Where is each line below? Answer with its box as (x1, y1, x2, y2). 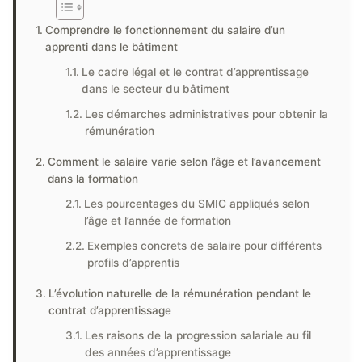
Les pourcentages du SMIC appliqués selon (84, 197, 310, 210)
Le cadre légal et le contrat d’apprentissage (82, 65, 309, 78)
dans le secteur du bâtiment (82, 82, 230, 95)
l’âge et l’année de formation (84, 214, 232, 227)
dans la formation (47, 172, 138, 185)
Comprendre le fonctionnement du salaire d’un (44, 23, 285, 36)
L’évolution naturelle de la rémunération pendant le (48, 287, 311, 300)
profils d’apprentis (87, 256, 180, 269)
